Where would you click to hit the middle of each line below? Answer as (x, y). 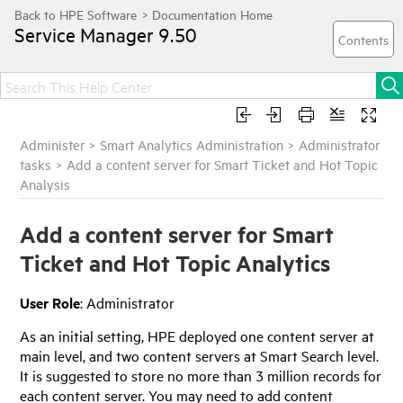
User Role (50, 302)
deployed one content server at (275, 336)
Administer (53, 144)
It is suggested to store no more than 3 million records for (201, 376)
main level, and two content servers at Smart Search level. (200, 356)
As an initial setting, (84, 336)
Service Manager (84, 34)
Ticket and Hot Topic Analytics (175, 263)
